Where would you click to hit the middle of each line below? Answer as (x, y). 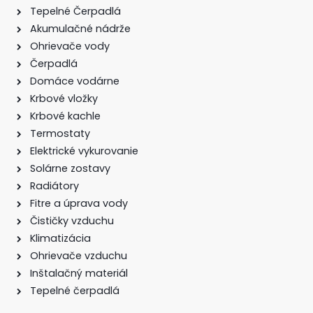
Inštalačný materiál (79, 273)
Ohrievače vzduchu (79, 255)
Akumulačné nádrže (80, 28)
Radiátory (54, 185)
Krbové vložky (64, 98)
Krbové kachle (65, 116)
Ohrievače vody (70, 46)
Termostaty (60, 133)
